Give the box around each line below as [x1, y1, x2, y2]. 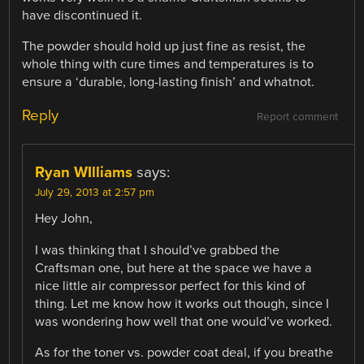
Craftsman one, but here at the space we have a [35, 259, 313, 276]
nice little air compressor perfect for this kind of [35, 277, 306, 294]
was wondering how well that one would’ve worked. [35, 313, 333, 330]
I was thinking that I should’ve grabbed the [35, 241, 280, 258]
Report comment [256, 110, 338, 124]
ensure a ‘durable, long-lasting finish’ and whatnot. [22, 74, 315, 91]
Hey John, [35, 210, 93, 227]
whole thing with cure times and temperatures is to [22, 56, 314, 73]
